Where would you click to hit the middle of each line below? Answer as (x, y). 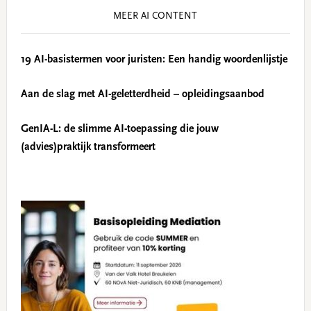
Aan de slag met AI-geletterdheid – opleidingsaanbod (142, 95)
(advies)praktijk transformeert (88, 148)
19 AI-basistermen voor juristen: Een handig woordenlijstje (154, 60)
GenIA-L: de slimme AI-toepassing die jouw (119, 129)
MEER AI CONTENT (155, 17)
